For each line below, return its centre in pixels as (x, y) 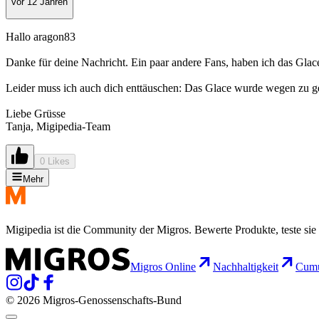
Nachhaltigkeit (246, 266)
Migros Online (163, 266)
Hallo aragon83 (41, 36)
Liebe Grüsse (36, 113)
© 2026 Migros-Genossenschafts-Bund (94, 300)
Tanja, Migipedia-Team (58, 126)
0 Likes (55, 161)
